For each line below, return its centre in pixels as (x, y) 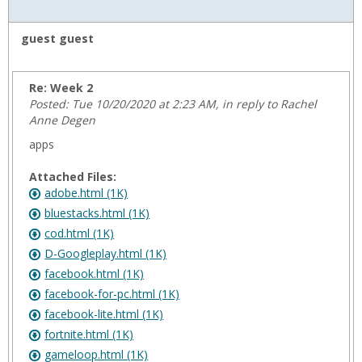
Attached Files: (73, 177)
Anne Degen (63, 120)
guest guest (57, 38)
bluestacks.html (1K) (97, 213)
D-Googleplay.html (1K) (106, 253)
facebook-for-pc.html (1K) (112, 294)
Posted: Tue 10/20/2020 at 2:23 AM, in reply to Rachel (173, 104)
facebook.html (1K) (95, 274)
